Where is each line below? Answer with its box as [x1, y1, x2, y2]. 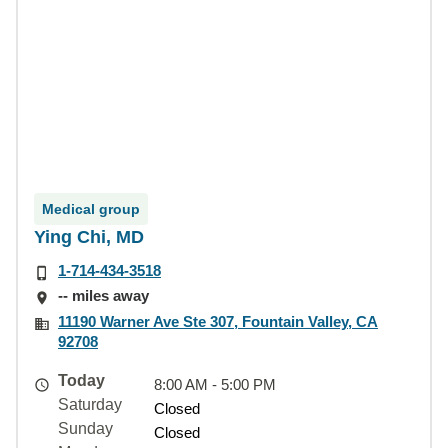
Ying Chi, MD [34, 227, 144, 247]
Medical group [42, 201, 140, 217]
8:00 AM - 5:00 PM [154, 375, 276, 393]
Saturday [58, 395, 122, 413]
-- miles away [58, 287, 149, 305]
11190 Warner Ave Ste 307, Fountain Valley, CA [58, 312, 378, 330]
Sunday [58, 419, 113, 437]
